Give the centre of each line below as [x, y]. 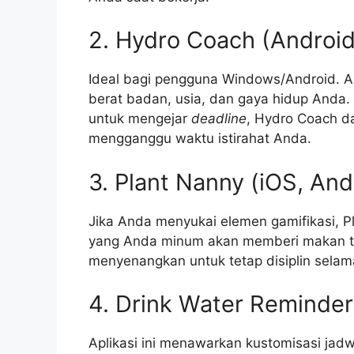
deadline [219, 119]
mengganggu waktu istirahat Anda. [200, 139]
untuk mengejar [140, 119]
